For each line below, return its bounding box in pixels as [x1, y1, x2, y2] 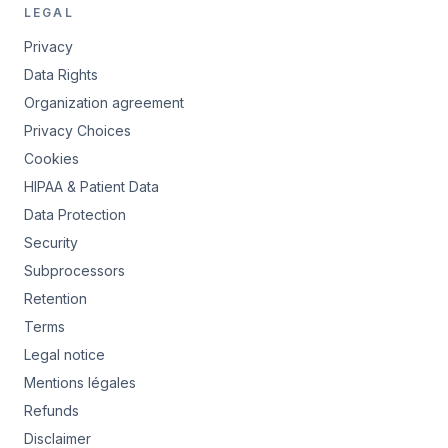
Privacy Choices [24, 122, 131, 140]
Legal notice [24, 346, 105, 364]
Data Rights [24, 66, 98, 84]
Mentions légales [24, 374, 136, 392]
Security [24, 234, 78, 252]
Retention [24, 290, 87, 308]
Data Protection [24, 206, 126, 224]
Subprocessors [24, 262, 125, 280]
